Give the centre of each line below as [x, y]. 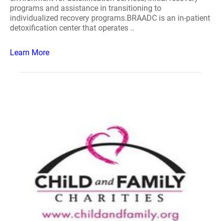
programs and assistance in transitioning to [86, 8]
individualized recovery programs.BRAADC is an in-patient [110, 18]
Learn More [30, 53]
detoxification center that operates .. [72, 28]
